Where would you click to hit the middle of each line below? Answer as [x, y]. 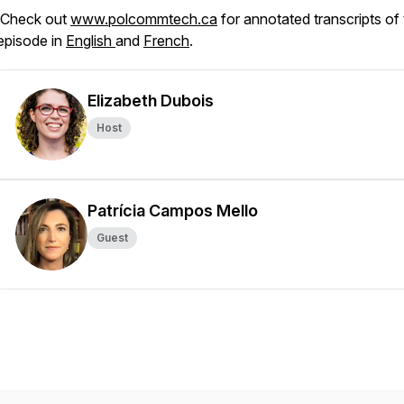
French [166, 41]
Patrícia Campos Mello [173, 211]
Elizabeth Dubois [151, 101]
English [91, 41]
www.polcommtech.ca [144, 19]
